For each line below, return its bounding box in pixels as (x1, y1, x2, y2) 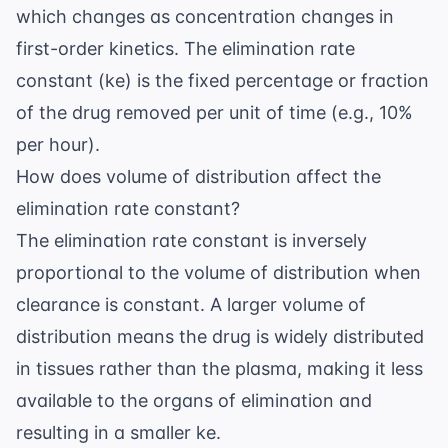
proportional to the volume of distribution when (16, 261, 421, 283)
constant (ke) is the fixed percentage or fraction (16, 69, 429, 91)
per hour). (16, 133, 100, 155)
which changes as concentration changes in (16, 5, 394, 27)
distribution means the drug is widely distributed (16, 325, 424, 347)
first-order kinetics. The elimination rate (16, 37, 355, 59)
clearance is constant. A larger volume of (16, 293, 366, 315)
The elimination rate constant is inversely (16, 229, 367, 251)
